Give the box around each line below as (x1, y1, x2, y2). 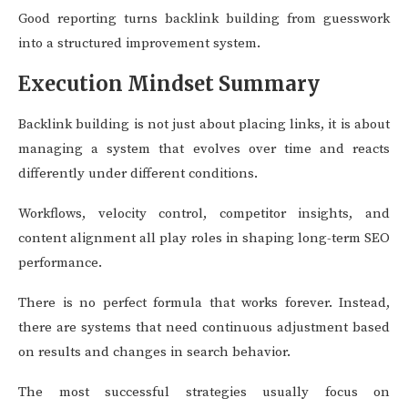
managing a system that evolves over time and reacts (18, 140, 390, 158)
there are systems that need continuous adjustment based (18, 319, 390, 336)
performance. (18, 254, 102, 271)
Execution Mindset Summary (18, 71, 320, 97)
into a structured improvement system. (18, 35, 260, 52)
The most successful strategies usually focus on (18, 383, 390, 401)
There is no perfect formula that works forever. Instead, (18, 294, 390, 311)
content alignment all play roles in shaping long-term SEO (18, 229, 390, 247)
